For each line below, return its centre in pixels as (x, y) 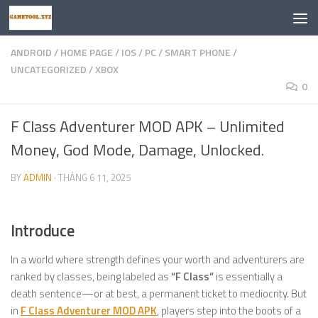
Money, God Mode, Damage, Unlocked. (137, 150)
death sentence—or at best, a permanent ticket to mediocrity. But (159, 294)
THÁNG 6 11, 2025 (94, 177)
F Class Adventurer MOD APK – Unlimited (148, 126)
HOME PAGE (87, 52)
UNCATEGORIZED (49, 69)
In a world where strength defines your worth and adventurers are (158, 259)
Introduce (43, 231)
